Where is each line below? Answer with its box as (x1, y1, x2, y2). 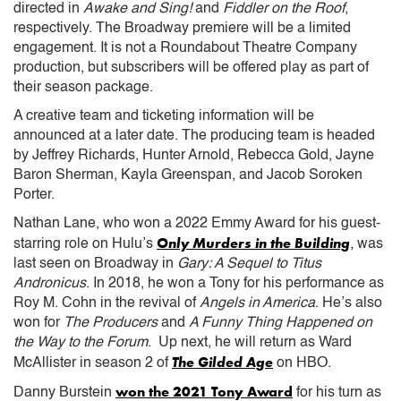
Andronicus (13, 276, 86, 291)
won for (13, 315, 64, 330)
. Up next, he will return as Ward (148, 335, 352, 350)
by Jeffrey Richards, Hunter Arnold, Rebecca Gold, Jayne (13, 148, 374, 163)
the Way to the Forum (13, 335, 148, 350)
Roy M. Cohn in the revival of (13, 295, 200, 311)
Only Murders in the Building (157, 233, 350, 252)
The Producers (64, 315, 158, 330)
